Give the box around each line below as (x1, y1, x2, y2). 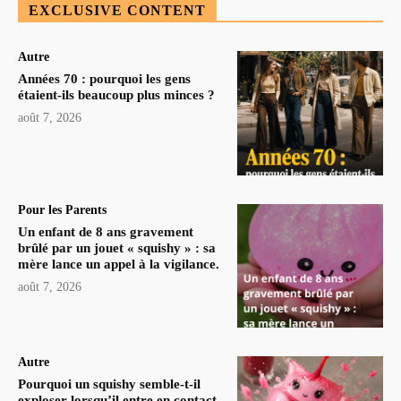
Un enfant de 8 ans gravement (18, 224, 193, 239)
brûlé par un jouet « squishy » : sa (18, 240, 216, 255)
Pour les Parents (18, 202, 107, 217)
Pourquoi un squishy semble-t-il (18, 377, 200, 392)
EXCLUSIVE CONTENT (29, 2, 206, 18)
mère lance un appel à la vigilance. (18, 256, 219, 271)
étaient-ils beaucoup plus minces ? (18, 87, 215, 102)
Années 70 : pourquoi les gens (18, 71, 191, 86)
